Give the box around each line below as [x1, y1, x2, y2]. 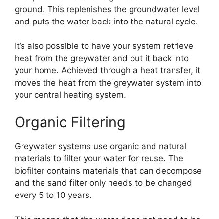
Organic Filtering [15, 113, 126, 131]
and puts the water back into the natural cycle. [15, 16, 198, 26]
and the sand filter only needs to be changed [15, 177, 192, 188]
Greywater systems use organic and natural [15, 141, 186, 151]
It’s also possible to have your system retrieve [15, 41, 193, 51]
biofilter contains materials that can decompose [15, 165, 202, 175]
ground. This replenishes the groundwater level [15, 4, 200, 14]
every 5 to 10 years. [15, 190, 92, 200]
